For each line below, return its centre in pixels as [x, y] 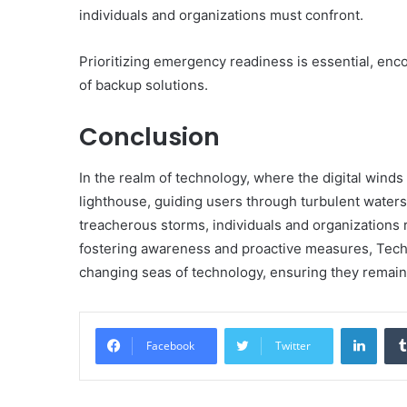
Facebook [170, 345]
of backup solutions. [144, 85]
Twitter [293, 345]
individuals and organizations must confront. [221, 15]
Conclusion [149, 137]
